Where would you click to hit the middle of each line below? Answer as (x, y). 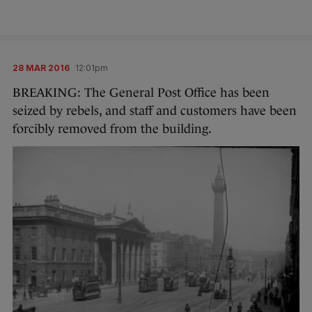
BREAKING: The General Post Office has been (141, 93)
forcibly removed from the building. (112, 129)
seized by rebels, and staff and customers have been (155, 111)
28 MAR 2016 (41, 68)
